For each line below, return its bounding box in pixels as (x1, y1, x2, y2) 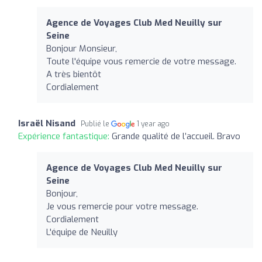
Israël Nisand (18, 117, 75, 129)
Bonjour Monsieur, (46, 42, 117, 54)
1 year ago (137, 119, 170, 129)
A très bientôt (46, 68, 101, 80)
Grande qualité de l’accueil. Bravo (112, 130, 240, 142)
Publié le (81, 119, 111, 129)
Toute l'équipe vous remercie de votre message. (46, 55, 236, 67)
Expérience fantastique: (18, 130, 112, 142)
